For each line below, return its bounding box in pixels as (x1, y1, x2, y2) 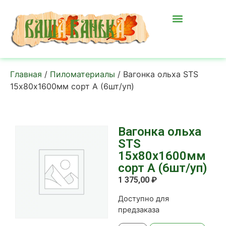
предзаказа (118, 205, 159, 215)
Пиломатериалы (50, 69, 115, 79)
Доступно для (118, 194, 169, 204)
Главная (10, 69, 42, 79)
